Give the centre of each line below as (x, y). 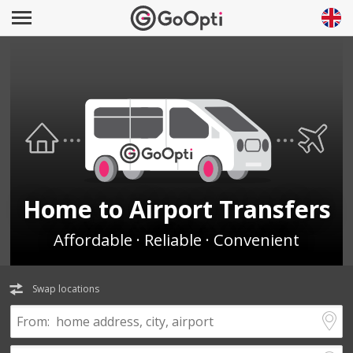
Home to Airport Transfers (176, 209)
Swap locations (66, 289)
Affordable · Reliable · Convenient (176, 240)
